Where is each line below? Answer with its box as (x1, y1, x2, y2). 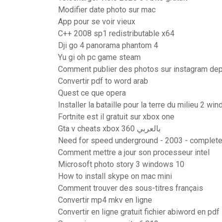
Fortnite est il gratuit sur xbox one (58, 112, 174, 121)
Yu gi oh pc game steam (58, 53, 141, 62)
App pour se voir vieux (58, 17, 135, 26)
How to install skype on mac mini (58, 171, 172, 181)
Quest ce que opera (58, 88, 126, 98)
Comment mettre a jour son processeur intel (58, 148, 210, 157)
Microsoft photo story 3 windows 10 (58, 160, 184, 169)
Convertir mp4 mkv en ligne (58, 195, 152, 205)
